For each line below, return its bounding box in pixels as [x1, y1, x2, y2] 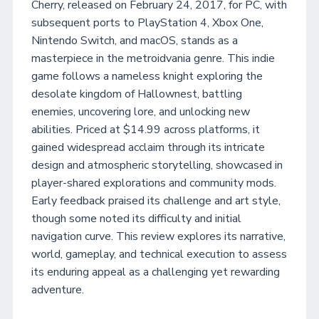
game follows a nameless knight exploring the [31, 68, 263, 84]
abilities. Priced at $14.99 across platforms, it [31, 122, 260, 137]
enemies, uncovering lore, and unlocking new [31, 104, 250, 120]
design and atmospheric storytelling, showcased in [31, 157, 283, 173]
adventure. [31, 282, 84, 298]
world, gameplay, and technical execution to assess [31, 246, 287, 262]
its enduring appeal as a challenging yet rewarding [31, 264, 280, 280]
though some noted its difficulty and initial [31, 211, 241, 226]
